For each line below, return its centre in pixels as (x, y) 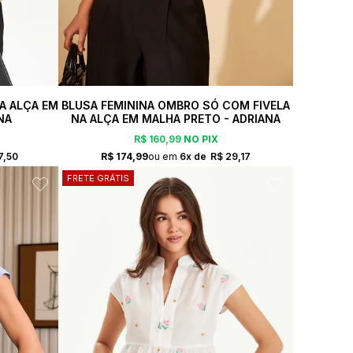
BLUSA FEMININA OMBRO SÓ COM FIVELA (176, 105)
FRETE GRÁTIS (98, 178)
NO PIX (199, 139)
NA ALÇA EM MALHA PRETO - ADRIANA (176, 118)
